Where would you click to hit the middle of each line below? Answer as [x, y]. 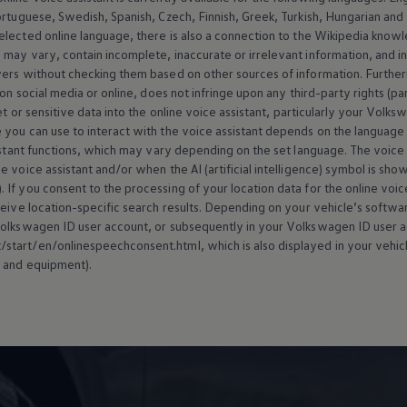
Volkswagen [321, 226]
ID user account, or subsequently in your [172, 226]
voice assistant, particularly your [273, 112]
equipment [55, 264]
